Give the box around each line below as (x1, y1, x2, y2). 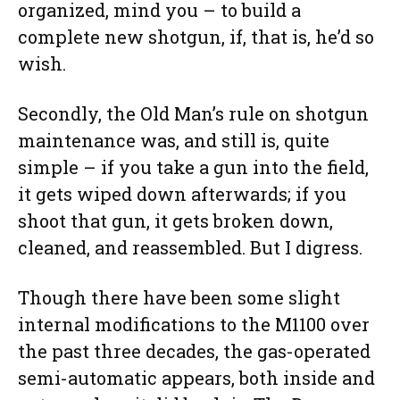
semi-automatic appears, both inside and (18, 366, 375, 390)
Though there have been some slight (18, 286, 340, 310)
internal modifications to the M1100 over (18, 312, 370, 337)
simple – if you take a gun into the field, (18, 155, 369, 179)
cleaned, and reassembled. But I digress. (18, 236, 362, 260)
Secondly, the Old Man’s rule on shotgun (18, 102, 369, 126)
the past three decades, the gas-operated (18, 339, 371, 363)
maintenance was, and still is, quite (18, 129, 329, 153)
